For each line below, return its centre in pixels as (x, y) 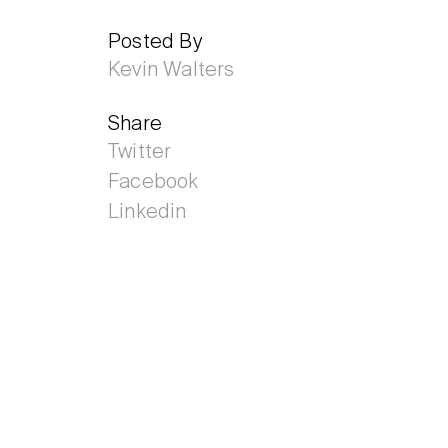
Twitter (140, 153)
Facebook (153, 183)
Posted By (155, 43)
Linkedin (147, 213)
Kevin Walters (171, 71)
